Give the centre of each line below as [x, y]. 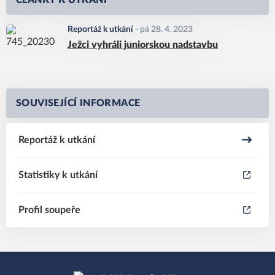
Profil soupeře [49, 210]
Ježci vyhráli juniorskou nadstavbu [143, 45]
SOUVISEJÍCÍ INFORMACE [78, 103]
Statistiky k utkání [58, 175]
